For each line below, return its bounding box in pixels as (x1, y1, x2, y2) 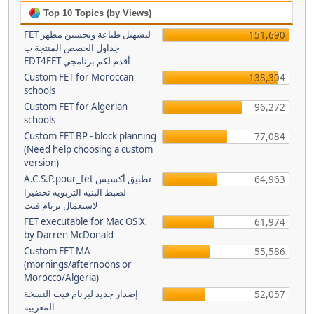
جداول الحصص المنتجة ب (24, 41, 120, 54)
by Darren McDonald (24, 228, 114, 241)
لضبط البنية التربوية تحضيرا (24, 186, 126, 198)
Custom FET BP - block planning (24, 130, 156, 142)
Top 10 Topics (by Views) (41, 8, 151, 18)
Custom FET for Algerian (24, 100, 128, 113)
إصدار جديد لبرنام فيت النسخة (24, 287, 138, 300)
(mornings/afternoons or (24, 258, 132, 271)
